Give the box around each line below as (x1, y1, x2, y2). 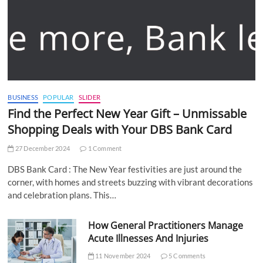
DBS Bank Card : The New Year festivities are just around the (8, 163, 242, 174)
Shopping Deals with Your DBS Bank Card (8, 121, 232, 137)
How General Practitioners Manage (87, 218, 243, 232)
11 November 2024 (93, 251, 151, 259)
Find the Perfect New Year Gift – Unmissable (8, 105, 247, 122)
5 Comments (167, 251, 205, 259)
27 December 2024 (14, 144, 70, 152)
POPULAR (43, 93, 74, 101)
